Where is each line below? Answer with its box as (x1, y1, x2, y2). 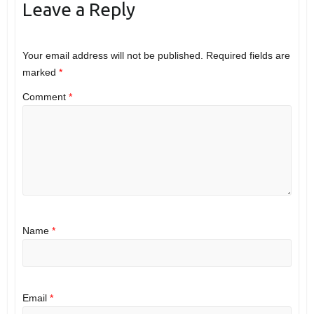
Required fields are (205, 49, 290, 61)
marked (22, 66, 59, 78)
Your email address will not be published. (22, 49, 203, 61)
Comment (22, 91, 69, 103)
